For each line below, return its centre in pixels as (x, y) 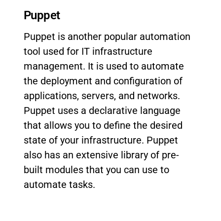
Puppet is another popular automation (107, 37)
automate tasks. (59, 184)
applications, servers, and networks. (102, 96)
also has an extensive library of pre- (101, 155)
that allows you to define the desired (103, 125)
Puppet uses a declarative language (102, 110)
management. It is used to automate (104, 66)
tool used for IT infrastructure (88, 51)
